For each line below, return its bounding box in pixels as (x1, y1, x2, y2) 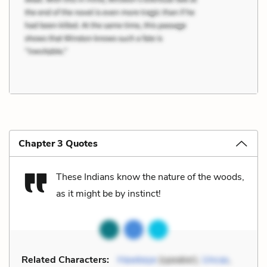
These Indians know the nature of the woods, (56, 170, 244, 184)
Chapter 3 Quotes (18, 136, 98, 150)
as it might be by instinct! (56, 187, 161, 200)
